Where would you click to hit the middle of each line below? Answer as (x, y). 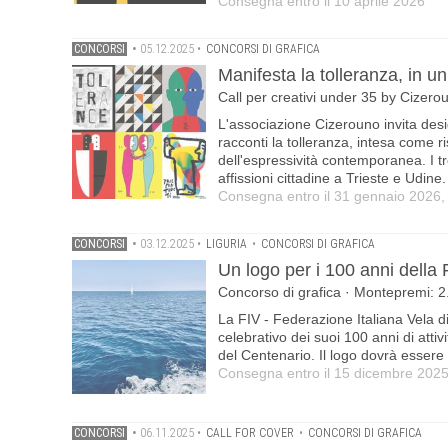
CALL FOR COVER (250, 433)
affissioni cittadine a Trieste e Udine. (332, 178)
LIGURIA (226, 244)
